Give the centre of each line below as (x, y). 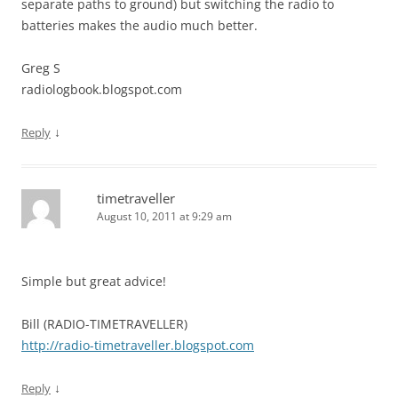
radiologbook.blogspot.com (102, 90)
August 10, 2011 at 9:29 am (164, 217)
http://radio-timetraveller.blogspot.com (138, 346)
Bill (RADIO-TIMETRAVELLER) (104, 324)
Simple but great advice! (94, 282)
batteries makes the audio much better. (139, 26)
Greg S (41, 68)
